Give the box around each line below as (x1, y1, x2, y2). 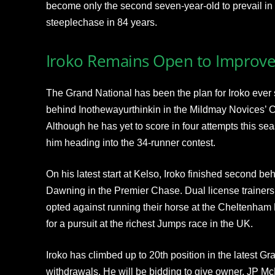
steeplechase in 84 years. (45, 17, 157, 28)
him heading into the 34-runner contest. (45, 137, 215, 148)
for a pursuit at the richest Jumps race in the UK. (45, 218, 253, 229)
